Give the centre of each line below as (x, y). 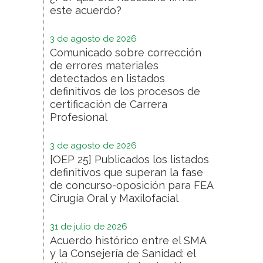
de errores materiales (104, 65)
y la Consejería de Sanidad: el (123, 253)
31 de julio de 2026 (89, 226)
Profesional (79, 117)
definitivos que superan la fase (127, 172)
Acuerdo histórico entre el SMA (128, 240)
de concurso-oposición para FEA (131, 185)
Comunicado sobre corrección (126, 52)
